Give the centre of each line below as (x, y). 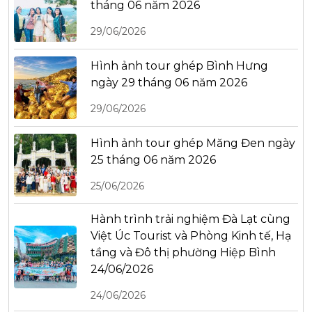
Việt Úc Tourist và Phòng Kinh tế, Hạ (191, 235)
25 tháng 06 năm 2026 (153, 160)
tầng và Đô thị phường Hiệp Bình (183, 252)
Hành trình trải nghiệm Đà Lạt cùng (190, 219)
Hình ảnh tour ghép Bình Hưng (179, 66)
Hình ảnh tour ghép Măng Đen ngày (193, 143)
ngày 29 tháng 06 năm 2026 (169, 83)
